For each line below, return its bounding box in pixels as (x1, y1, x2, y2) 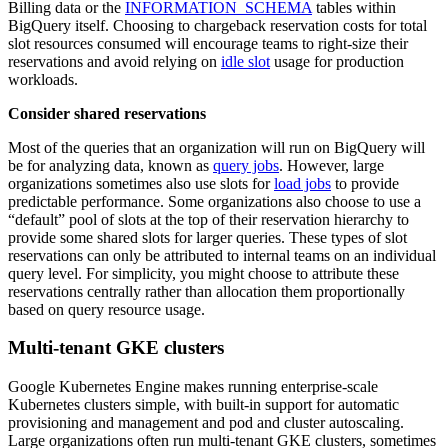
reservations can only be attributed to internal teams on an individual (8, 246, 436, 264)
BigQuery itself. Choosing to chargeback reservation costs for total (8, 16, 427, 34)
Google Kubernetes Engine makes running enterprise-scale (8, 377, 378, 395)
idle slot (221, 52, 270, 70)
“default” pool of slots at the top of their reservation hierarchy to (8, 210, 409, 228)
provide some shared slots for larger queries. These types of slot (8, 228, 407, 246)
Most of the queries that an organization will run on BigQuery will (8, 138, 425, 156)
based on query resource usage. (8, 300, 205, 318)
